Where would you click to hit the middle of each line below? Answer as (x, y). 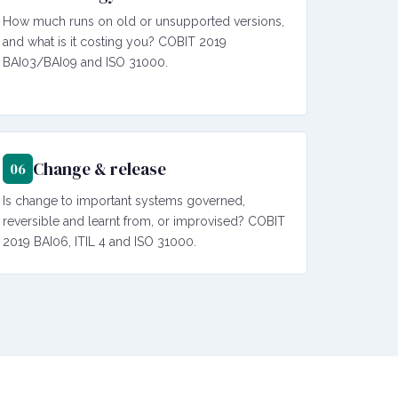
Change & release (99, 168)
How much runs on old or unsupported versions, (143, 21)
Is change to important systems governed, (124, 200)
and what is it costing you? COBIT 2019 (115, 41)
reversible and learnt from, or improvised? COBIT (144, 221)
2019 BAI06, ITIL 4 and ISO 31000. (99, 241)
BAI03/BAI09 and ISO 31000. (85, 62)
